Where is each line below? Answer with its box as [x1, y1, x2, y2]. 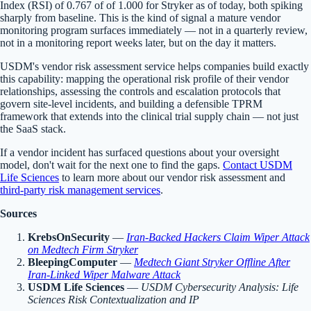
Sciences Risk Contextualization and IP [28, 294, 199, 306]
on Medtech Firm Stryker [28, 244, 138, 256]
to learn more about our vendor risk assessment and [59, 171, 285, 184]
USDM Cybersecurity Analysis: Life [141, 281, 299, 294]
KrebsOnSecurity [28, 231, 110, 244]
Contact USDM [223, 159, 292, 171]
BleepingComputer [28, 256, 117, 269]
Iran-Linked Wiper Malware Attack [28, 269, 180, 281]
